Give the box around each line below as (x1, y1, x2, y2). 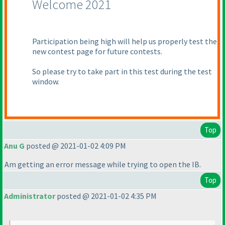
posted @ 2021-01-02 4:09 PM (25, 141, 126, 151)
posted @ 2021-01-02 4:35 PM (55, 191, 157, 201)
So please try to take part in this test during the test (32, 66, 212, 77)
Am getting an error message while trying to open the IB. (5, 159, 201, 170)
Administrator (4, 191, 55, 201)
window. (32, 76, 59, 87)
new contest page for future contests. (32, 46, 162, 57)
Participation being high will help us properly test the (32, 36, 217, 47)
